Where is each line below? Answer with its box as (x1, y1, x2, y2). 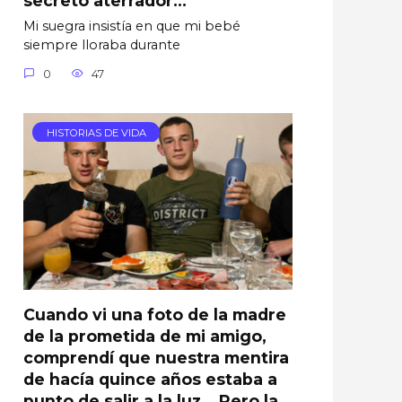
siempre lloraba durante (23, 37, 180, 54)
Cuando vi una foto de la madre (23, 304, 286, 324)
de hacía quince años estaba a (23, 369, 277, 389)
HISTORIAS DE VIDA (46, 126, 146, 139)
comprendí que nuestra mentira (23, 347, 289, 367)
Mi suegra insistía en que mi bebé (23, 18, 240, 35)
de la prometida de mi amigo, (23, 326, 267, 345)
